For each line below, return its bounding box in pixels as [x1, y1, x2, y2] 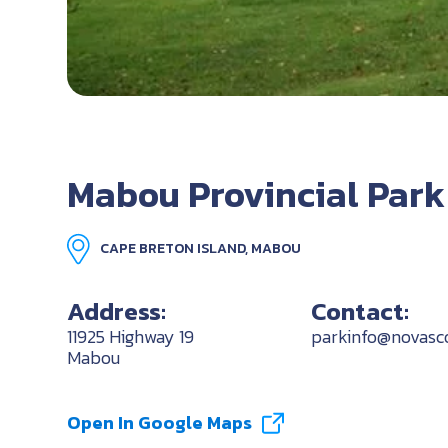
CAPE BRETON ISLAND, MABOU [100, 238, 302, 260]
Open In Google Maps [67, 409, 253, 437]
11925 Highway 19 [67, 323, 195, 351]
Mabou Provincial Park [67, 167, 446, 222]
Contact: [310, 292, 409, 331]
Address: [67, 292, 167, 331]
